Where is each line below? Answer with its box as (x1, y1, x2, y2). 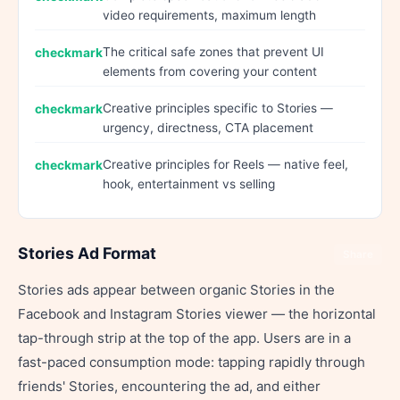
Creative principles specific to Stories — (103, 101, 333, 115)
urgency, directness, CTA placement (103, 121, 313, 135)
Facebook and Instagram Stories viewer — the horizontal (18, 305, 376, 322)
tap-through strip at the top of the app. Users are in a (18, 329, 351, 346)
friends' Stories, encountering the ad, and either (18, 378, 321, 395)
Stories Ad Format (18, 244, 156, 262)
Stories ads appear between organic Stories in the (18, 281, 335, 298)
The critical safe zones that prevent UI (103, 45, 324, 59)
